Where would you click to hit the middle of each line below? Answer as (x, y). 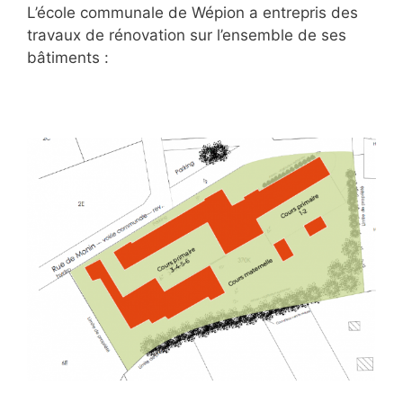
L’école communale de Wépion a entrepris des (193, 13)
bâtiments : (68, 58)
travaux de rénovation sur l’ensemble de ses (187, 35)
